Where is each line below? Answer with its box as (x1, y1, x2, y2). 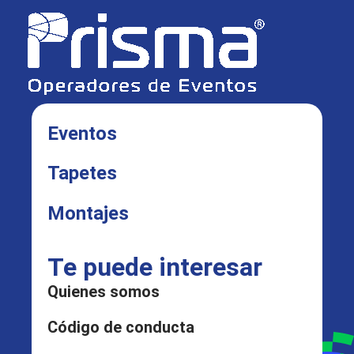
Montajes (47, 201, 129, 224)
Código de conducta (47, 317, 194, 337)
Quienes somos (47, 282, 160, 302)
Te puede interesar (47, 252, 262, 283)
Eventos (47, 122, 117, 145)
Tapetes (47, 162, 117, 185)
